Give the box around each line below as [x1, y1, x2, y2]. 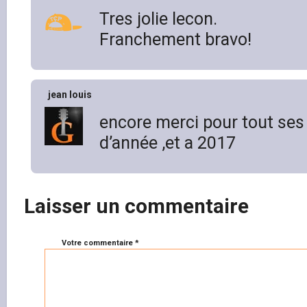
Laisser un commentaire [24, 193, 249, 218]
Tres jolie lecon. [99, 8, 217, 29]
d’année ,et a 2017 [99, 132, 236, 153]
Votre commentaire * [62, 238, 139, 247]
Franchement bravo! [99, 29, 251, 49]
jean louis [48, 88, 92, 100]
